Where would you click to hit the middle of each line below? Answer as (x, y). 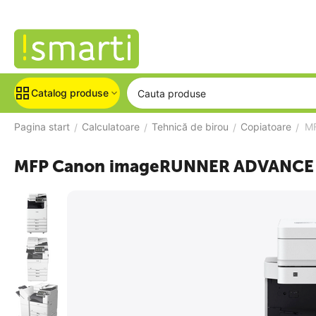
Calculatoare (111, 127)
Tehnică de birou (190, 127)
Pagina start (42, 127)
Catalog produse (70, 93)
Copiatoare (266, 127)
